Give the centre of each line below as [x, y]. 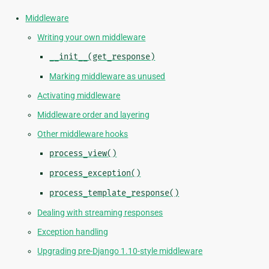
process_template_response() [114, 193]
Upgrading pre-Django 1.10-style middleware [120, 251]
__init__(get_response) [102, 57]
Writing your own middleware [92, 38]
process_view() [83, 154]
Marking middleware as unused [107, 77]
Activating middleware [79, 96]
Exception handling [73, 232]
